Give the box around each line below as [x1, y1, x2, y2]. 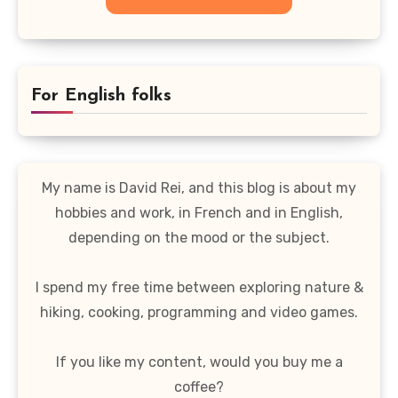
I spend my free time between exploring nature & [35, 278, 363, 296]
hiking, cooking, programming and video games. [40, 303, 358, 321]
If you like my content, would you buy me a [55, 353, 343, 370]
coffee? [174, 378, 224, 395]
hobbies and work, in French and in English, [55, 203, 343, 221]
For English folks [31, 86, 171, 105]
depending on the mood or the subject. [68, 228, 330, 246]
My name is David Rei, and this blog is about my [42, 179, 356, 196]
